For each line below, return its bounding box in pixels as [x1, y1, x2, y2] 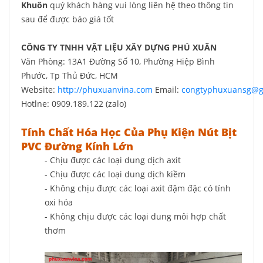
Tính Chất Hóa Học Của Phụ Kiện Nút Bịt [21, 125, 237, 139]
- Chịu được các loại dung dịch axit [45, 154, 181, 166]
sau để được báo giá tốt [21, 14, 114, 25]
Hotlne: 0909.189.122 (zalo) [21, 98, 126, 109]
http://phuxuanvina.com [58, 84, 153, 95]
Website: [21, 84, 58, 95]
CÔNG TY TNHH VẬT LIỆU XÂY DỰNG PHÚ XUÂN [21, 42, 217, 53]
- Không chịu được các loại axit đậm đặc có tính [45, 183, 231, 194]
